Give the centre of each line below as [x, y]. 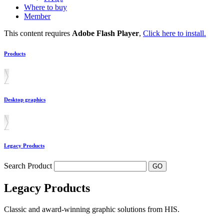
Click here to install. [174, 33]
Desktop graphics [25, 99]
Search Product [29, 165]
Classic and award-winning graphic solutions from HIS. [92, 209]
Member [37, 16]
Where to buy [45, 7]
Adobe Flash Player [105, 33]
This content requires [38, 33]
